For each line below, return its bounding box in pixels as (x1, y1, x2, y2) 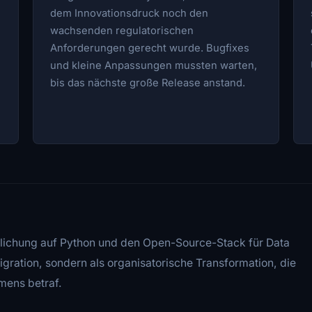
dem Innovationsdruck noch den (50, 6, 209, 19)
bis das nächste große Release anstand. (50, 76, 246, 89)
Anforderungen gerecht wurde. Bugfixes (50, 41, 250, 54)
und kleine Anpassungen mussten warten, (50, 58, 258, 72)
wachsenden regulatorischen (50, 24, 194, 37)
